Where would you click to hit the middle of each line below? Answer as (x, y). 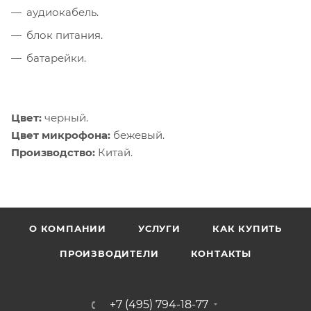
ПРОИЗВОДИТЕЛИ (109, 253)
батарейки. (56, 58)
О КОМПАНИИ (68, 228)
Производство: (53, 152)
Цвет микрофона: (61, 135)
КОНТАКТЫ (221, 253)
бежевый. (137, 135)
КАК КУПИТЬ (247, 228)
